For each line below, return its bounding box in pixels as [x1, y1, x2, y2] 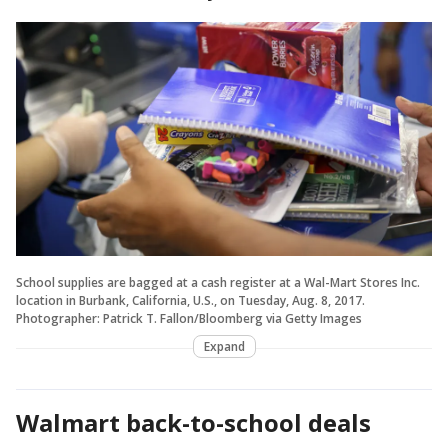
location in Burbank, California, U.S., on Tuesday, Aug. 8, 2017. [16, 291, 365, 309]
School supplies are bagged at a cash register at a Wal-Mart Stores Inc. [16, 273, 420, 291]
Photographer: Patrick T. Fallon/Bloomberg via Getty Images [16, 309, 362, 327]
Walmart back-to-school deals [16, 405, 371, 439]
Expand [203, 337, 245, 355]
